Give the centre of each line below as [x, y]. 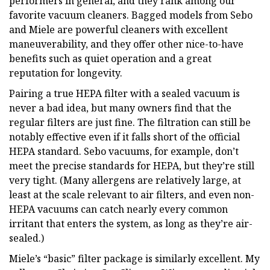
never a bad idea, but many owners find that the [120, 108]
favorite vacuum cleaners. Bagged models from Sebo [131, 15]
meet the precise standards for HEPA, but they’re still [132, 165]
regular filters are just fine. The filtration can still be [130, 122]
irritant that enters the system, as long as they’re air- [131, 223]
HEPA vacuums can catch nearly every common [118, 209]
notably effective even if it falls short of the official [124, 137]
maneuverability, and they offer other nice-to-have [126, 44]
